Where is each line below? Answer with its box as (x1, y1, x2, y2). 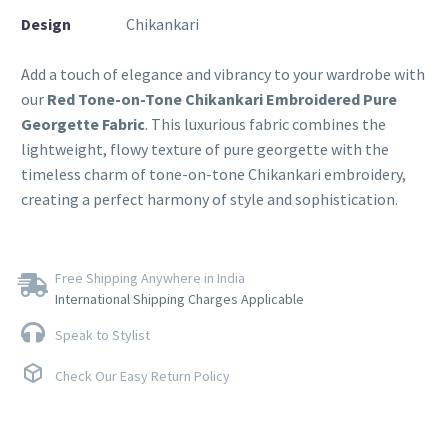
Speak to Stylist (55, 325, 150, 344)
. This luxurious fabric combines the (145, 114, 386, 135)
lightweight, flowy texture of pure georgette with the (21, 139, 389, 160)
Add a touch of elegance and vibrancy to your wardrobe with (21, 64, 425, 85)
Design (21, 14, 71, 35)
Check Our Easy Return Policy (55, 366, 230, 385)
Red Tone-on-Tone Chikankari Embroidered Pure (47, 89, 397, 110)
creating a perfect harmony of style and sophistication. (21, 189, 398, 210)
